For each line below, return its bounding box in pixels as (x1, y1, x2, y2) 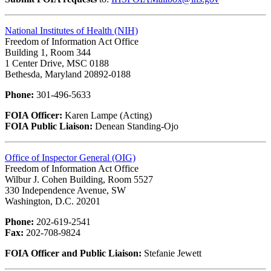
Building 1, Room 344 (5, 47, 91, 57)
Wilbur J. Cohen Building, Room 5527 (5, 174, 153, 184)
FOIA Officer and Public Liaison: (5, 247, 142, 258)
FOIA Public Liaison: (5, 120, 93, 131)
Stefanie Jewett (142, 247, 201, 258)
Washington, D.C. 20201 (5, 195, 100, 206)
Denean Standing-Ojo (93, 120, 178, 131)
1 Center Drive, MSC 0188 (5, 57, 109, 68)
